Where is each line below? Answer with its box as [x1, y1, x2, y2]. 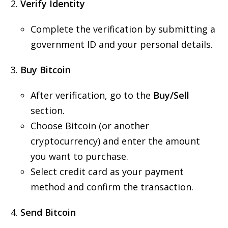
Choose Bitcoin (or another [31, 120, 149, 132]
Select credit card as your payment [31, 165, 184, 178]
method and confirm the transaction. [31, 181, 193, 193]
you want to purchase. [31, 150, 128, 162]
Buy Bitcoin [20, 64, 71, 76]
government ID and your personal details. [31, 38, 213, 50]
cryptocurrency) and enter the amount [31, 135, 200, 147]
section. [31, 104, 65, 117]
